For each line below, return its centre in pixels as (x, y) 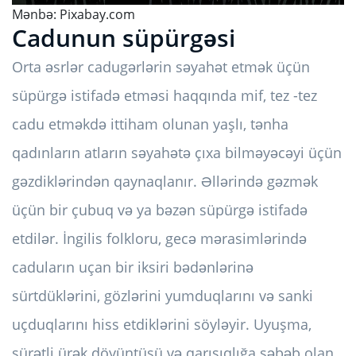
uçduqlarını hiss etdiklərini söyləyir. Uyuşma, (162, 324)
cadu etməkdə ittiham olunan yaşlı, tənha (150, 124)
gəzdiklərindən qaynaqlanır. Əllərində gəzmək (165, 181)
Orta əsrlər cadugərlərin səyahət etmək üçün (161, 66)
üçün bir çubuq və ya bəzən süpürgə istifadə (160, 209)
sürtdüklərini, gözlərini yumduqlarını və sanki (163, 295)
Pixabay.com (97, 14)
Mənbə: (36, 14)
